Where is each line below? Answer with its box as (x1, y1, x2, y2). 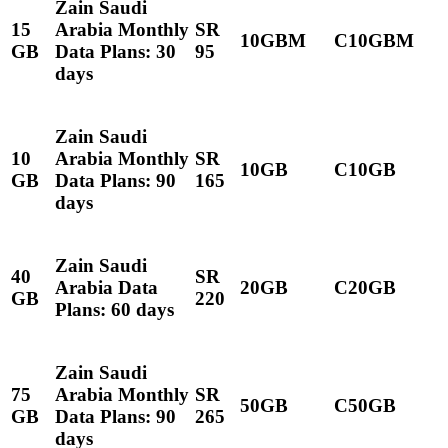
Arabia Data (55, 276, 158, 298)
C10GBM (334, 29, 414, 51)
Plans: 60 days (55, 298, 174, 320)
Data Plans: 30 (55, 40, 176, 62)
